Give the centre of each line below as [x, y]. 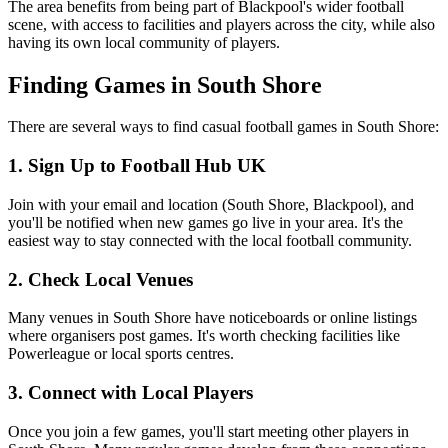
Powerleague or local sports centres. [121, 354]
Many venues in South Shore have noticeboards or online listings [212, 318]
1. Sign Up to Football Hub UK [137, 166]
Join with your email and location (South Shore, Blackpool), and [211, 204]
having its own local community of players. [144, 42]
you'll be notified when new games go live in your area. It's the [205, 222]
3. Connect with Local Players [130, 393]
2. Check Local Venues [100, 279]
